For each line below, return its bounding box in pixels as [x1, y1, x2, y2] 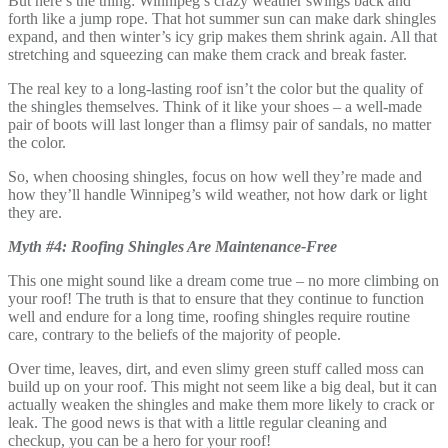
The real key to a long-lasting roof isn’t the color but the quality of [8, 79, 423, 97]
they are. [8, 203, 62, 221]
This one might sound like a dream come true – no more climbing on [8, 271, 439, 289]
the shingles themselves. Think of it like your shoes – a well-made [8, 97, 422, 115]
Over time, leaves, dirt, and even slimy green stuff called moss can [8, 359, 424, 377]
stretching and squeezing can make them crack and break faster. [8, 45, 407, 63]
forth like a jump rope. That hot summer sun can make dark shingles [8, 9, 436, 27]
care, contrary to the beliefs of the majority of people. [8, 325, 345, 343]
